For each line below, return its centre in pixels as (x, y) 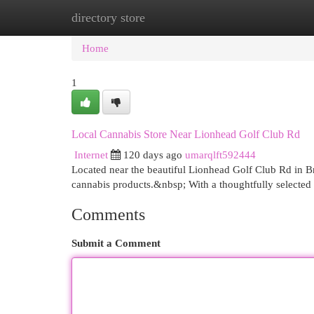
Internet (91, 155)
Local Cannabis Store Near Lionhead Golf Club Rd (186, 134)
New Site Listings (178, 17)
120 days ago (153, 155)
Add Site (257, 17)
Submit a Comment (116, 243)
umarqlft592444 (220, 155)
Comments (108, 214)
